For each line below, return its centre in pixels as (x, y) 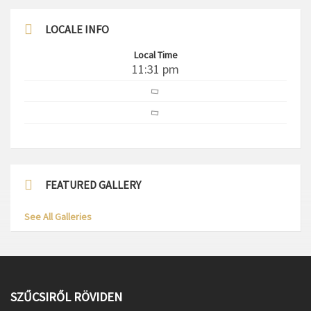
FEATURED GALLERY (93, 185)
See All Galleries (58, 217)
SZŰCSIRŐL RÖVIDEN (66, 297)
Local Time (155, 55)
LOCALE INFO (77, 29)
